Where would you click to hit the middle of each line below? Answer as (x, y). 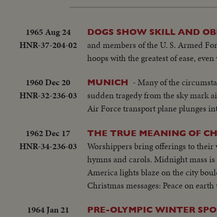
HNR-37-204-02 (48, 45)
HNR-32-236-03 (48, 95)
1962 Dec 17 (48, 133)
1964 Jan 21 (48, 210)
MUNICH (108, 82)
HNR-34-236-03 (48, 146)
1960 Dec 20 (48, 82)
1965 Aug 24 (48, 31)
